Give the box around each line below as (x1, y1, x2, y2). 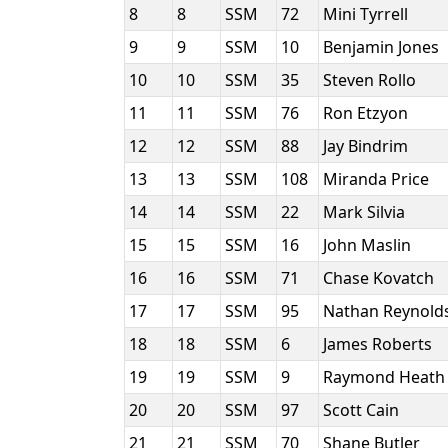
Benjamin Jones (323, 36, 443, 58)
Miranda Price (323, 168, 433, 190)
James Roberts (323, 333, 436, 355)
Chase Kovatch (323, 267, 438, 289)
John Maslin (323, 234, 415, 256)
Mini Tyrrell (323, 3, 412, 25)
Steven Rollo (323, 69, 420, 91)
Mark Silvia (323, 201, 409, 223)
